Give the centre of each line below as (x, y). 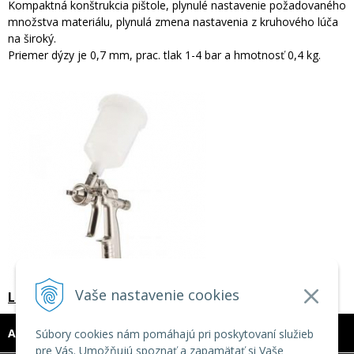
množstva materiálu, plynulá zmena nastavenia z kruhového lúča (173, 21)
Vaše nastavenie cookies (157, 294)
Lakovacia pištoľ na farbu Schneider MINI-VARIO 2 (165, 297)
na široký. (32, 38)
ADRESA (30, 333)
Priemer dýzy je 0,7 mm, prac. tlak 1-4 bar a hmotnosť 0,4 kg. (164, 55)
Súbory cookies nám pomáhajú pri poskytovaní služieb (175, 334)
